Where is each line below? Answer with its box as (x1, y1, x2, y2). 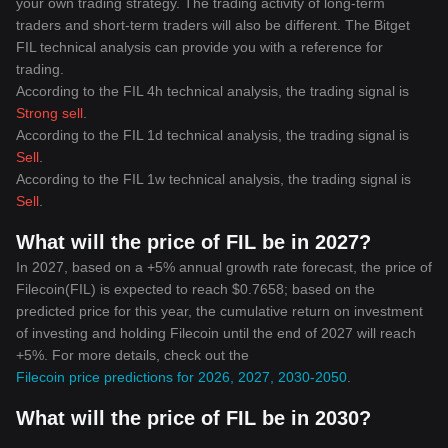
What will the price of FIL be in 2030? (16, 407, 371, 429)
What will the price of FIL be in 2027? (16, 231, 371, 253)
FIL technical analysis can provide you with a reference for (16, 39, 383, 55)
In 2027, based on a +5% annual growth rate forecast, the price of (16, 259, 432, 275)
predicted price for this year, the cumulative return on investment (16, 303, 423, 319)
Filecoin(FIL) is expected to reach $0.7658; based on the (16, 281, 375, 297)
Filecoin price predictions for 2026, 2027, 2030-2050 (16, 369, 347, 385)
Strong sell (16, 105, 83, 121)
